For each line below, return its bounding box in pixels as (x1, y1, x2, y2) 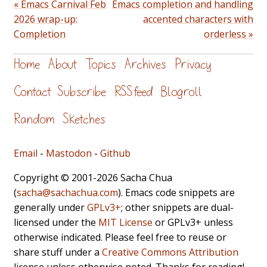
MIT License (98, 216, 153, 229)
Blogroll (161, 85, 202, 98)
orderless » (204, 27, 253, 41)
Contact (14, 85, 51, 98)
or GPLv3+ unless (153, 216, 233, 229)
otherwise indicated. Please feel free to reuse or (14, 231, 226, 244)
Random (14, 112, 54, 126)
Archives (125, 57, 166, 71)
